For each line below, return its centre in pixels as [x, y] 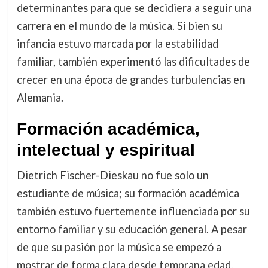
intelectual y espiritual [106, 150]
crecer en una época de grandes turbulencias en [131, 79]
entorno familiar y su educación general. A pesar [132, 229]
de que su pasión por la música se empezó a [119, 247]
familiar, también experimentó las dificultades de [133, 61]
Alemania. [40, 97]
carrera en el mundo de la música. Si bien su [119, 25]
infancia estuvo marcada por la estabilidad [117, 43]
